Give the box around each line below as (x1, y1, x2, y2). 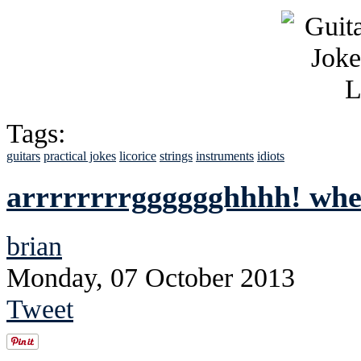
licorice (119, 148, 156, 163)
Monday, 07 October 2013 (6, 262, 295, 293)
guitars (6, 148, 40, 163)
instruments (196, 148, 254, 163)
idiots (257, 148, 284, 163)
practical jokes (44, 148, 116, 163)
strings (160, 148, 193, 163)
